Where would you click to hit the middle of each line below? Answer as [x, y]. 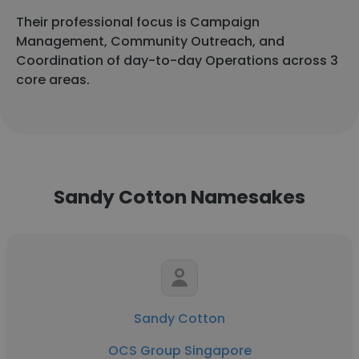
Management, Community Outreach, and [150, 41]
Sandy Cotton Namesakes [179, 197]
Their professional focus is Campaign [138, 22]
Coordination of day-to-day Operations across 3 [177, 61]
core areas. [53, 80]
